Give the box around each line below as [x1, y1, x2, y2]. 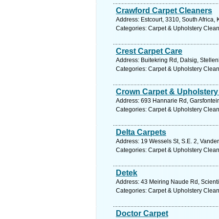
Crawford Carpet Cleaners [116, 6, 212, 15]
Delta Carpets [116, 128, 166, 136]
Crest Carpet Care [116, 47, 182, 55]
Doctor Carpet [116, 209, 168, 218]
